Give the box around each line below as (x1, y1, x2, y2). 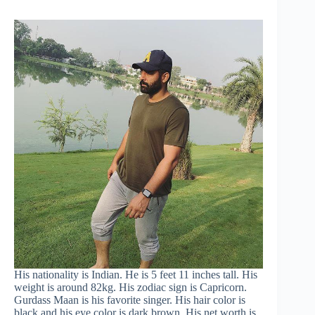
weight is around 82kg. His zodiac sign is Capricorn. (14, 281, 247, 294)
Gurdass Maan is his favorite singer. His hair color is (14, 294, 245, 307)
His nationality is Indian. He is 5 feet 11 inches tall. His (14, 269, 257, 281)
